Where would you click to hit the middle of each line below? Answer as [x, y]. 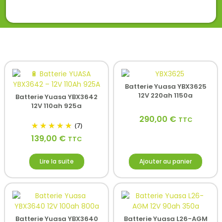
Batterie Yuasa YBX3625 [166, 87]
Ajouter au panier [166, 161]
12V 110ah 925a [56, 106]
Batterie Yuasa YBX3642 [56, 97]
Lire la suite [56, 161]
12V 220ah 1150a [166, 96]
